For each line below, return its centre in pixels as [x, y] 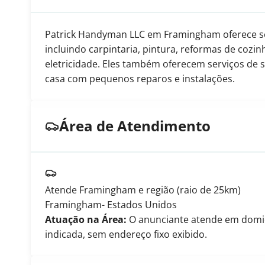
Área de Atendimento [135, 126]
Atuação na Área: [86, 219]
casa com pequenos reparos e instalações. [140, 79]
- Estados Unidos [139, 205]
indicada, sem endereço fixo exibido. [126, 234]
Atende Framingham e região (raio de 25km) [143, 190]
